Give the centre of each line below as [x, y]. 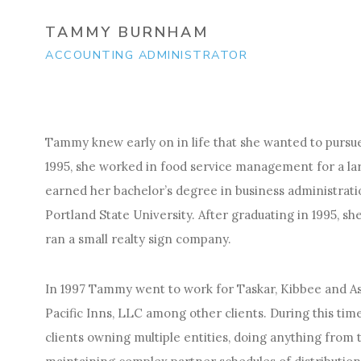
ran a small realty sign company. [138, 239]
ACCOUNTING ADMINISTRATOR [146, 55]
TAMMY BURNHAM [127, 32]
